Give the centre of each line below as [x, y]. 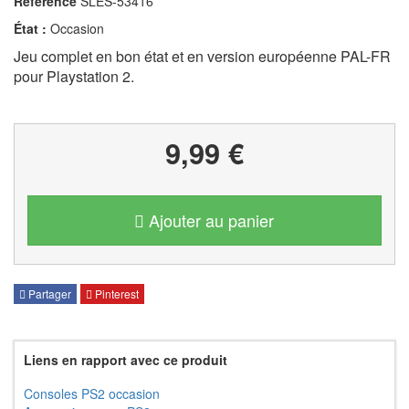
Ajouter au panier [212, 220]
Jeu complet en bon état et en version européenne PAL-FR [202, 56]
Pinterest [115, 294]
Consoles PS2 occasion [92, 394]
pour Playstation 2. [74, 76]
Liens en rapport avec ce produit [126, 360]
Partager [48, 294]
